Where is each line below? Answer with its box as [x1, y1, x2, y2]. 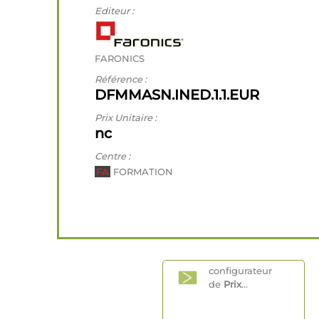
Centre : [95, 150, 130, 162]
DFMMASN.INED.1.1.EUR [95, 86, 259, 103]
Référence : [95, 73, 147, 85]
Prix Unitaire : [95, 112, 157, 123]
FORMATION [110, 166, 173, 177]
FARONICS [95, 53, 145, 64]
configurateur [208, 265, 272, 276]
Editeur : [95, 5, 134, 16]
